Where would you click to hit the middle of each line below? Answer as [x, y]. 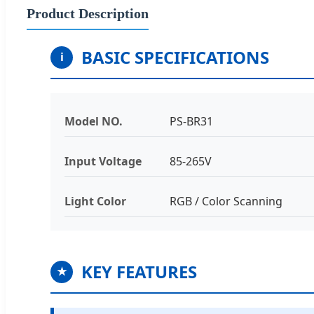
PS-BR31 [191, 121]
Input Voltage [103, 161]
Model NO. [94, 121]
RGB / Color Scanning [226, 201]
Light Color [95, 201]
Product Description [88, 13]
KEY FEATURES [139, 271]
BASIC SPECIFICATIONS [175, 57]
